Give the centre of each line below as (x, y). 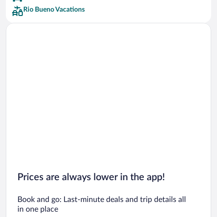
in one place (38, 209)
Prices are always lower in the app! (91, 177)
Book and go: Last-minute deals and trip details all (102, 199)
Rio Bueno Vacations (54, 10)
